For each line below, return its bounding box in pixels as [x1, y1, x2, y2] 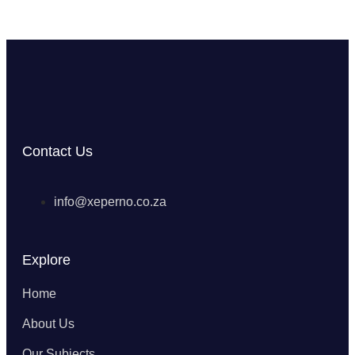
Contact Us [22, 143, 93, 159]
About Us [22, 317, 74, 330]
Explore [22, 252, 71, 268]
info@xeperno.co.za [54, 195, 166, 208]
